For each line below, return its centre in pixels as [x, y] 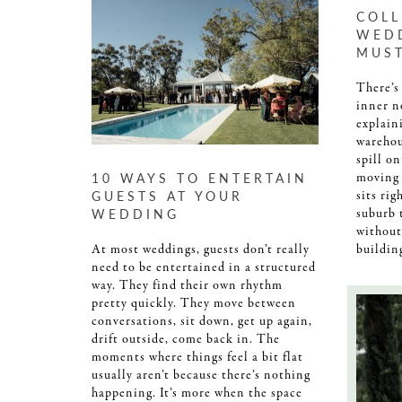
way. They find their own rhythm [187, 285]
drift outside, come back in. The [186, 339]
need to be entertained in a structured [204, 267]
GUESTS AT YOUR [167, 195]
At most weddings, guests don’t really [201, 249]
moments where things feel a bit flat [197, 357]
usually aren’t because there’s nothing [201, 375]
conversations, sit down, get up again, [202, 321]
